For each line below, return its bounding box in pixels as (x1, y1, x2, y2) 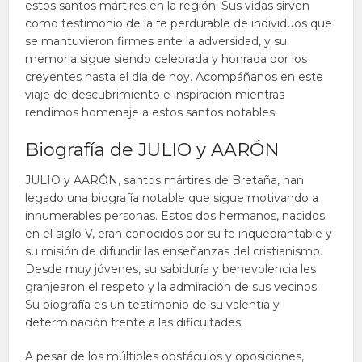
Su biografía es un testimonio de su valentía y (25, 297, 280, 312)
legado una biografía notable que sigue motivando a (25, 191, 319, 205)
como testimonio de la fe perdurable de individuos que (25, 16, 333, 31)
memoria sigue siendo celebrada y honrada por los (25, 52, 308, 66)
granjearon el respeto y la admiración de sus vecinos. (25, 280, 320, 294)
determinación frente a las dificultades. (25, 315, 244, 330)
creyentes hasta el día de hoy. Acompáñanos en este (25, 69, 324, 84)
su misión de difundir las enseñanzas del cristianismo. (25, 244, 323, 259)
